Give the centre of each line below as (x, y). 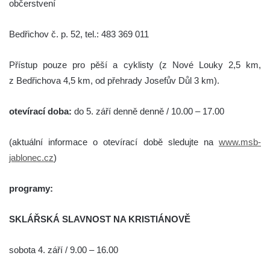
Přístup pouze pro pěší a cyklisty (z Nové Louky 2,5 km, (135, 64)
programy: (31, 188)
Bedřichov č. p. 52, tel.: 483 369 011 (79, 34)
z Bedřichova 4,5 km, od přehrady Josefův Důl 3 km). (114, 80)
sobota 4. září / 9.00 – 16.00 (64, 250)
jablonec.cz (31, 157)
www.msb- (240, 142)
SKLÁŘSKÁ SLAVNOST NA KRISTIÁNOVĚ (100, 219)
